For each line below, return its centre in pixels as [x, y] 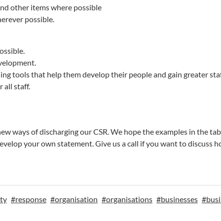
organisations [129, 199]
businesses [179, 199]
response [31, 199]
